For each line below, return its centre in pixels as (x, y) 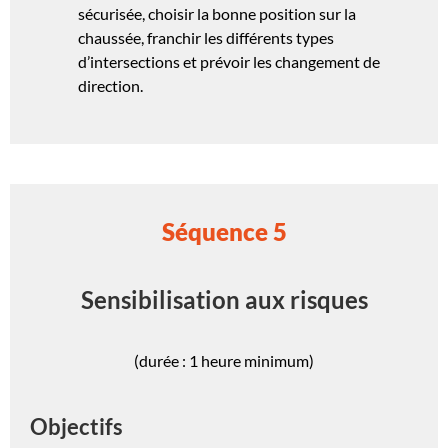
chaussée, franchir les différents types (206, 37)
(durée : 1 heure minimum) (224, 361)
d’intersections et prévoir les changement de (229, 61)
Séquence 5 (224, 231)
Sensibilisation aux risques (224, 299)
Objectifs (76, 427)
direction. (110, 85)
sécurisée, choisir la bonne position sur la (217, 13)
